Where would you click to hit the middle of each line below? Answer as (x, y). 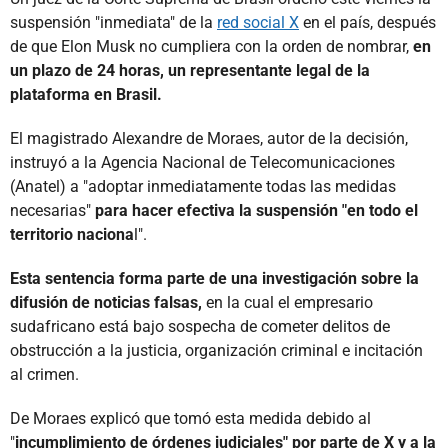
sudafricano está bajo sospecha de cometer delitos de (200, 326)
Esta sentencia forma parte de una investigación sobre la (214, 278)
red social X (258, 22)
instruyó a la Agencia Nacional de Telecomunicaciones (202, 162)
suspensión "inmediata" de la (113, 22)
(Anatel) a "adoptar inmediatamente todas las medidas (203, 186)
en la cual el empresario (287, 302)
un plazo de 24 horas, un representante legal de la (190, 70)
